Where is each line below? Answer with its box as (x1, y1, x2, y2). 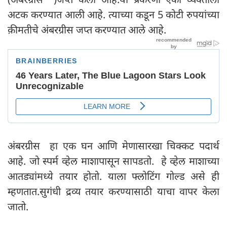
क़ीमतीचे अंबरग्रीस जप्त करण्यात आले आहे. (8, 22, 169, 36)
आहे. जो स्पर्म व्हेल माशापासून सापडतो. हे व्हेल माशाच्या (8, 154, 219, 168)
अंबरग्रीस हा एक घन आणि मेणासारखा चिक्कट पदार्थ (8, 138, 219, 153)
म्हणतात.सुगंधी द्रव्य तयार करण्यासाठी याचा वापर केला (8, 184, 219, 198)
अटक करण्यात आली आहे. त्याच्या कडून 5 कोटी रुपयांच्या (8, 7, 219, 21)
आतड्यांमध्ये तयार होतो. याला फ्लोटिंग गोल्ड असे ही (8, 169, 219, 183)
